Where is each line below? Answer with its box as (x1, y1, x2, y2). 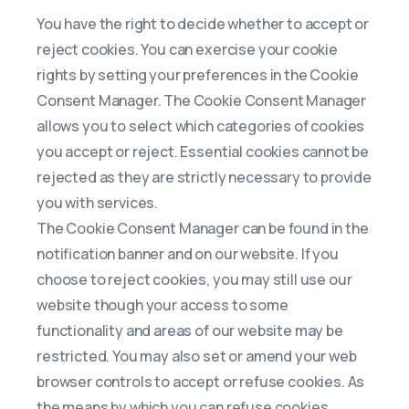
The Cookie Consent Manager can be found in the (37, 218, 369, 238)
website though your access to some (37, 295, 288, 315)
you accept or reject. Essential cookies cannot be (37, 142, 370, 162)
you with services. (37, 193, 159, 213)
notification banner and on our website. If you (37, 244, 339, 264)
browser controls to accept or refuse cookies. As (37, 372, 365, 392)
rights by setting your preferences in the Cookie (37, 65, 359, 85)
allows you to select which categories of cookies (37, 116, 365, 136)
